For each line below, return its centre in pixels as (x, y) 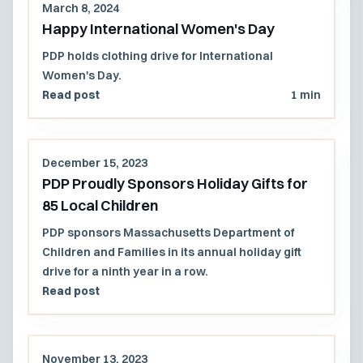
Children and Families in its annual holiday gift (171, 252)
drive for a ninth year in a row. (125, 271)
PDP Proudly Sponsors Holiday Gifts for (175, 183)
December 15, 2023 (94, 162)
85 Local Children (100, 205)
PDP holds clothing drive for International (157, 56)
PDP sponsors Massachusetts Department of (168, 232)
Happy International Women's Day (158, 28)
